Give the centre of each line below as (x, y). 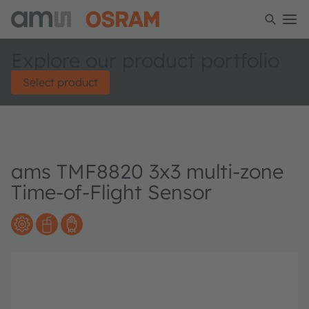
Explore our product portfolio (145, 60)
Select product (60, 82)
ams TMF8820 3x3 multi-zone (147, 171)
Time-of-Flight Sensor (111, 192)
